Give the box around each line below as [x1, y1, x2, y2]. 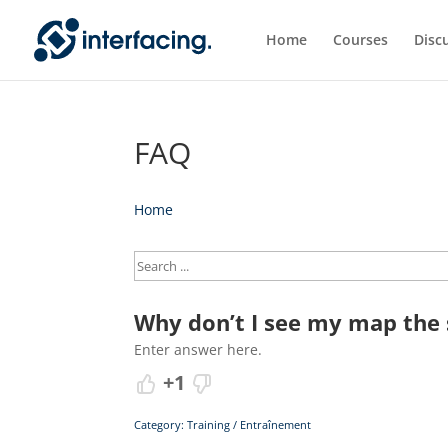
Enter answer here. [134, 340, 263, 359]
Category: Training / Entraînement [134, 416, 312, 432]
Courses [333, 30, 388, 49]
